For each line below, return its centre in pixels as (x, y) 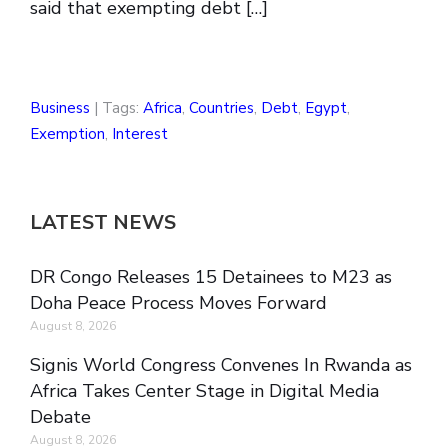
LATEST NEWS (103, 223)
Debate (60, 417)
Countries (221, 108)
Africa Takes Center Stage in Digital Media (204, 391)
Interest (140, 134)
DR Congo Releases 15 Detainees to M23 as (211, 277)
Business (60, 108)
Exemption (67, 134)
